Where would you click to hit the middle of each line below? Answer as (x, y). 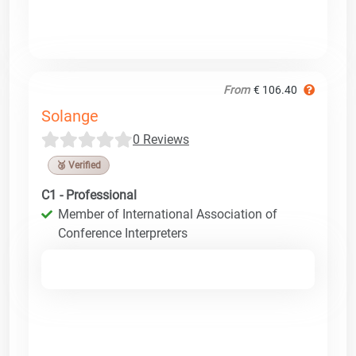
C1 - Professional (89, 195)
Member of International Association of (168, 214)
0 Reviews (161, 139)
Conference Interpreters (123, 233)
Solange (70, 116)
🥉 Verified (79, 165)
